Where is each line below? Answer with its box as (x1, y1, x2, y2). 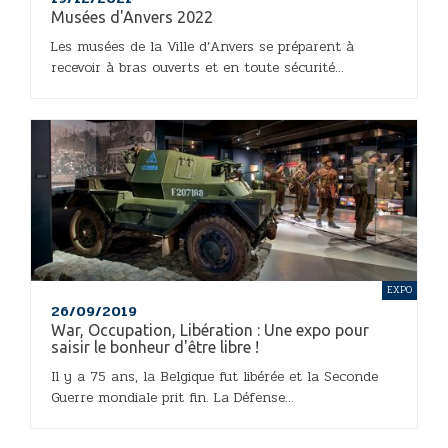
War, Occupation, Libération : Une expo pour (51, 321, 369, 340)
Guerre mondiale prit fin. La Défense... (51, 387, 294, 409)
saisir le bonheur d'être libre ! (51, 338, 259, 357)
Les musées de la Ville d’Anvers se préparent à (51, 36, 354, 58)
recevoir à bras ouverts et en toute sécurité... (51, 57, 344, 79)
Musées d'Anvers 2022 (51, 8, 213, 27)
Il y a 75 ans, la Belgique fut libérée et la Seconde (51, 366, 378, 388)
